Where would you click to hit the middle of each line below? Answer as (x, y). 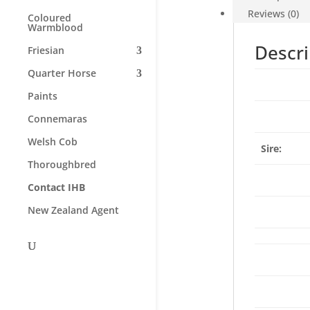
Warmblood (55, 28)
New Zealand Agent (73, 210)
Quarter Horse (62, 73)
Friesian (46, 51)
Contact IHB (56, 188)
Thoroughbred (62, 165)
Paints (43, 96)
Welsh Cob (53, 142)
